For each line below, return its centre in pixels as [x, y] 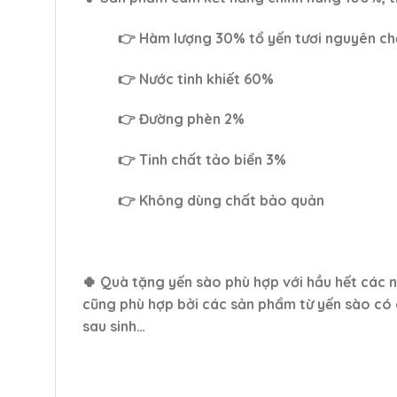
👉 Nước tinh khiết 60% [196, 78]
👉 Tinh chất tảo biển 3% [202, 160]
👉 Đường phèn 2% [181, 119]
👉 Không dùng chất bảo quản [221, 200]
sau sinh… [114, 326]
